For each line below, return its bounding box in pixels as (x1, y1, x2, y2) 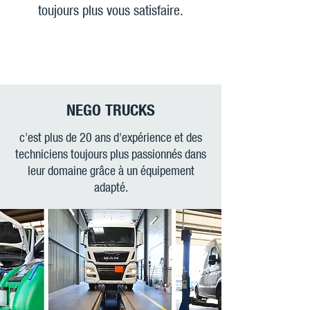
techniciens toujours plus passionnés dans (15, 146, 206, 161)
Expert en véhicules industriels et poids (23, 37, 199, 49)
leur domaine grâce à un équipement (27, 163, 194, 178)
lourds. (95, 51, 126, 63)
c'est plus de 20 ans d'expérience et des (19, 129, 202, 145)
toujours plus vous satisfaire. (38, 1, 183, 18)
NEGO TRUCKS (66, 100, 155, 119)
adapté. (93, 179, 128, 194)
